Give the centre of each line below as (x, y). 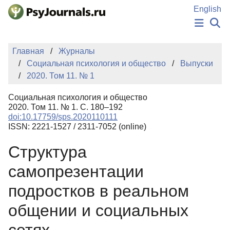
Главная (28, 51)
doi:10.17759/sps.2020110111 (63, 117)
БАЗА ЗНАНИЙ (115, 93)
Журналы (77, 51)
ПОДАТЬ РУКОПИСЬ (115, 82)
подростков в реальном (99, 191)
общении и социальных (98, 211)
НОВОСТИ (115, 48)
